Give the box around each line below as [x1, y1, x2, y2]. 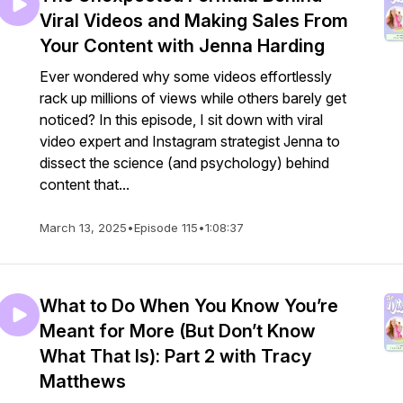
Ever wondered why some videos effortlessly [40, 67, 332, 85]
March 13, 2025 [40, 220, 127, 235]
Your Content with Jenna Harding [40, 35, 325, 57]
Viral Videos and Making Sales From [40, 10, 348, 31]
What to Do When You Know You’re [40, 295, 338, 317]
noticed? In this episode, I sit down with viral [40, 111, 323, 129]
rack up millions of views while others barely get [40, 89, 346, 107]
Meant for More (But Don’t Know [40, 320, 316, 342]
